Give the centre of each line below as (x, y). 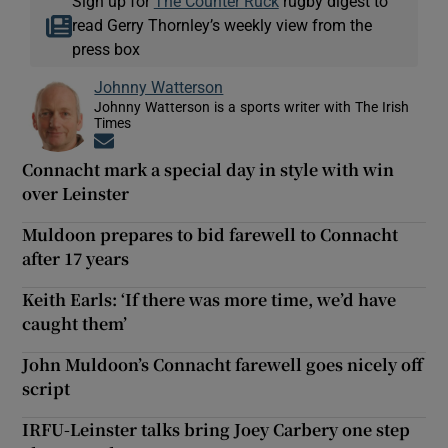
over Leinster (76, 193)
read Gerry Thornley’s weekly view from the (221, 24)
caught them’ (75, 323)
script (46, 388)
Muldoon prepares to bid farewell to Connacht (210, 234)
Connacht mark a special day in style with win (208, 169)
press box (105, 48)
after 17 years (76, 258)
